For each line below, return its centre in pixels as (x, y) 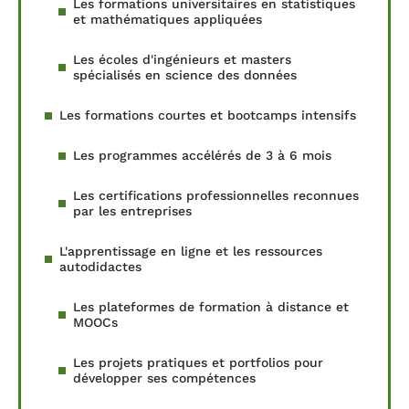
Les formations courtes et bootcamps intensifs (208, 115)
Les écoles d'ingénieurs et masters (182, 60)
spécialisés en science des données (185, 75)
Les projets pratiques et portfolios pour (198, 363)
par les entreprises (132, 211)
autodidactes (100, 267)
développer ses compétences (164, 378)
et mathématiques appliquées (168, 20)
